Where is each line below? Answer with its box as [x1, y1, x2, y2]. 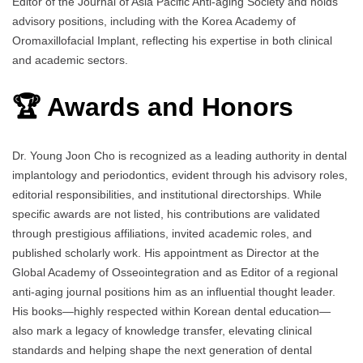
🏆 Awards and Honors [12, 92, 293, 122]
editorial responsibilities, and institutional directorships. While [12, 187, 322, 201]
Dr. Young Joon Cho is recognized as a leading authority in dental [12, 148, 347, 162]
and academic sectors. [12, 53, 128, 66]
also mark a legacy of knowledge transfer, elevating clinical [12, 323, 312, 337]
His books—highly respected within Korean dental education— [12, 304, 331, 318]
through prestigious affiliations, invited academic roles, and [12, 226, 312, 240]
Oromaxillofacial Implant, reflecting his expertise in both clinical [12, 33, 332, 47]
